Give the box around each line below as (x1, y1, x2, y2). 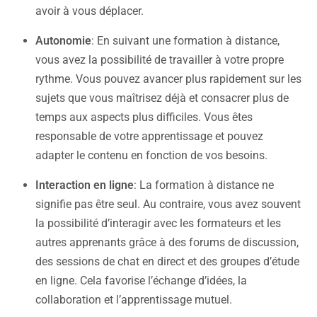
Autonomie (35, 33, 91, 47)
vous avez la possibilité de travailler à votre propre (35, 52, 284, 67)
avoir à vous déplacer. (35, 4, 144, 18)
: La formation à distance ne (134, 178, 274, 192)
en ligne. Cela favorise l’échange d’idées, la (35, 273, 247, 287)
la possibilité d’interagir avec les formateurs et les (35, 216, 281, 230)
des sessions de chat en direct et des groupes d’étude (35, 254, 299, 268)
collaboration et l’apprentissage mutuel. (35, 292, 232, 306)
